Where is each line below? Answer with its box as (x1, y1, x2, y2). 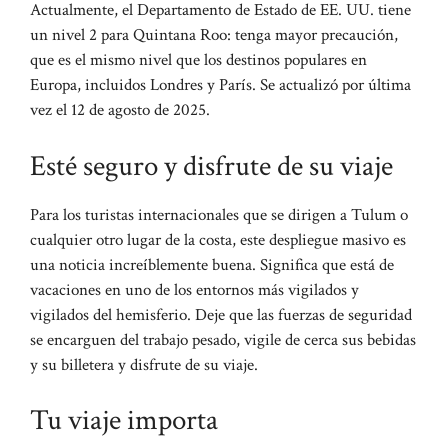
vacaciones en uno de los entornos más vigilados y (30, 278, 359, 301)
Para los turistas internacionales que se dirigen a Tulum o (30, 203, 408, 226)
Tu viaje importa (30, 401, 218, 440)
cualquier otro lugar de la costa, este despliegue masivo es (30, 228, 406, 251)
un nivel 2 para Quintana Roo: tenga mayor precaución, (30, 24, 398, 47)
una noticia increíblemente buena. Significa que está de (30, 253, 394, 276)
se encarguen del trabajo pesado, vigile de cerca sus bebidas (30, 328, 416, 351)
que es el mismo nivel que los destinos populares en (30, 49, 367, 72)
